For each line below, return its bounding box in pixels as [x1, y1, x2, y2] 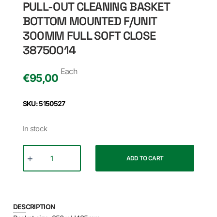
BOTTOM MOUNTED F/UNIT [22, 13, 157, 29]
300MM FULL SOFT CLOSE [22, 28, 156, 43]
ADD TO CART [126, 154, 164, 162]
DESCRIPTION [13, 202, 56, 211]
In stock [22, 124, 47, 133]
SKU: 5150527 [22, 99, 65, 108]
